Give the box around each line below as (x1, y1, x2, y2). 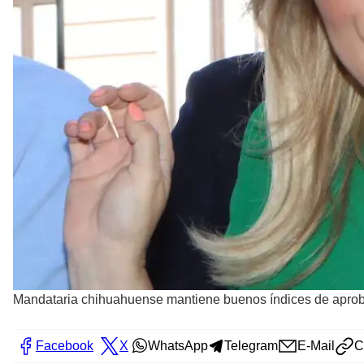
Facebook (36, 338, 93, 353)
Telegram (224, 338, 278, 353)
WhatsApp (148, 338, 208, 353)
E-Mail (297, 338, 335, 353)
